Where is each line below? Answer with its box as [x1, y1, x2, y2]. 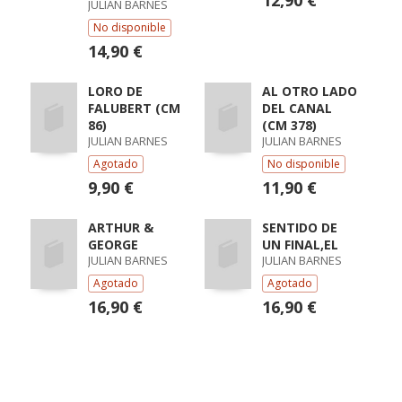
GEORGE [87, 236, 138, 253]
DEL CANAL [261, 100, 332, 117]
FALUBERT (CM [87, 100, 180, 117]
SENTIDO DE [261, 219, 337, 236]
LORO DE [87, 83, 143, 100]
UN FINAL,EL [261, 236, 338, 253]
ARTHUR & [87, 219, 153, 236]
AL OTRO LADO [261, 83, 357, 100]
